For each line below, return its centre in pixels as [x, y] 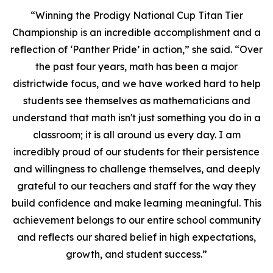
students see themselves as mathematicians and [136, 101]
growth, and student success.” [136, 254]
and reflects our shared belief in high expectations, [136, 237]
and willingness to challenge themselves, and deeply [136, 169]
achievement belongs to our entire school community [136, 220]
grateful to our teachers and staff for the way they [136, 186]
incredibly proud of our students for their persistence [136, 152]
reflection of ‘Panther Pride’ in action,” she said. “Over [136, 49]
